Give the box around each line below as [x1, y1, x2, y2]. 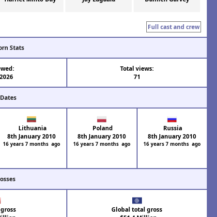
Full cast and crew [148, 23, 200, 31]
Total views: [120, 64, 154, 73]
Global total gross [111, 205, 163, 214]
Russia [162, 124, 183, 133]
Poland [91, 124, 113, 133]
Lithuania [16, 124, 46, 133]
